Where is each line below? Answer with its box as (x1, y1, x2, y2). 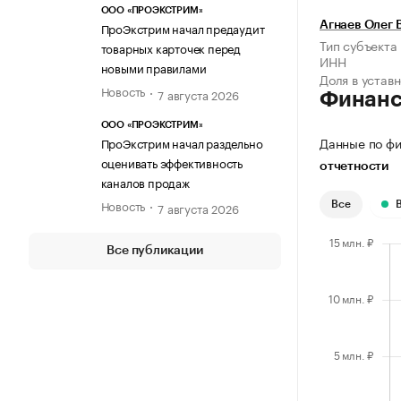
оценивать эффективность (100, 152, 243, 171)
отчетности (320, 160, 388, 174)
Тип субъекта (320, 35, 397, 55)
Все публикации (107, 243, 203, 257)
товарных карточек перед (100, 38, 241, 57)
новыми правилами (100, 58, 207, 77)
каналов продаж (100, 172, 190, 191)
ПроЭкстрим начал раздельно (100, 132, 263, 151)
